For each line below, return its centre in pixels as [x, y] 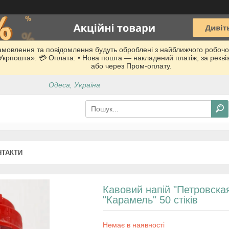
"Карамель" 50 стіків [150, 200]
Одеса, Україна [75, 85]
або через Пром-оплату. [131, 66]
